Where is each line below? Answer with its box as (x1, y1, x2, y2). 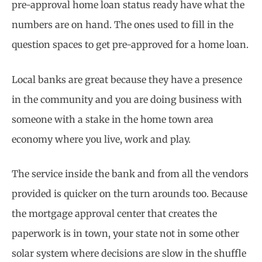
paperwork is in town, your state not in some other (12, 227, 239, 240)
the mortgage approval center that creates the (12, 208, 217, 220)
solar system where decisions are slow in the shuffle (12, 247, 246, 260)
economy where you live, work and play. (12, 133, 191, 145)
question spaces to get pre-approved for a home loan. (12, 39, 249, 51)
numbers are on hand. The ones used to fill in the (12, 19, 233, 31)
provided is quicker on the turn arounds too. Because (12, 188, 247, 200)
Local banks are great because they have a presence (12, 73, 242, 85)
